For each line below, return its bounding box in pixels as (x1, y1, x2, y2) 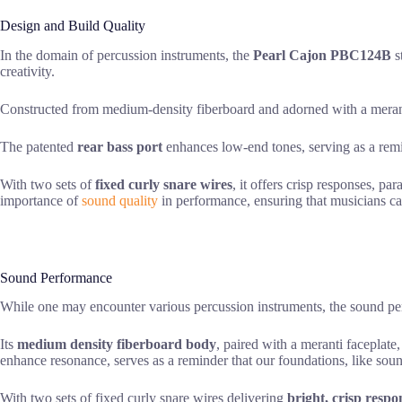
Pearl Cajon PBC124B (253, 47, 391, 63)
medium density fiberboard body (17, 336, 216, 353)
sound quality (82, 192, 158, 208)
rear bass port (77, 138, 162, 154)
